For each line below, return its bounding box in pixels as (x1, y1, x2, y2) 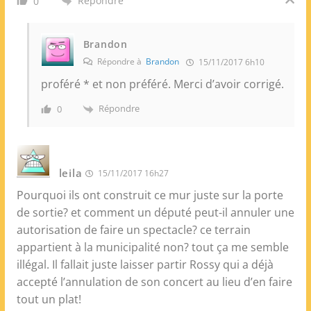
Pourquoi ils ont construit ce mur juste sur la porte (16, 187, 283, 203)
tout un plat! (16, 291, 81, 307)
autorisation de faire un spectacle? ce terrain (16, 221, 251, 237)
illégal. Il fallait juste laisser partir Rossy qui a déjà (16, 256, 274, 272)
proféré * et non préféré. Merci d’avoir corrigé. (40, 76, 284, 92)
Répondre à (94, 56, 146, 67)
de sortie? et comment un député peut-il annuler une (16, 204, 294, 220)
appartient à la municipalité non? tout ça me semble (16, 239, 289, 255)
